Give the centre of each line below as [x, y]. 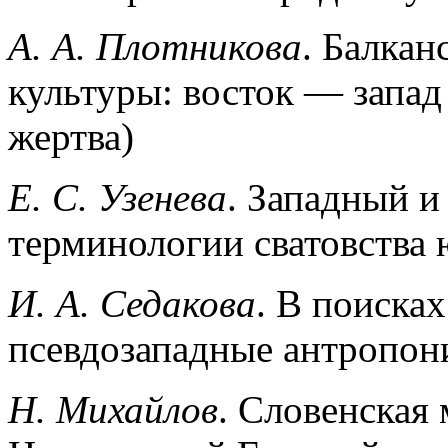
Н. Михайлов [113, 409]
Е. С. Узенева [117, 197]
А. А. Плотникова [155, 46]
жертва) [71, 136]
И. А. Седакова [132, 303]
